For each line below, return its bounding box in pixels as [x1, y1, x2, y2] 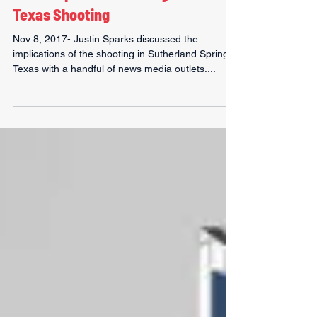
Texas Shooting [13, 33, 110, 52]
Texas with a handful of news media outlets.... [13, 91, 216, 103]
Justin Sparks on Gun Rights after [13, 12, 224, 30]
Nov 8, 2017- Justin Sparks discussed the [13, 62, 198, 73]
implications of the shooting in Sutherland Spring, [13, 76, 231, 88]
